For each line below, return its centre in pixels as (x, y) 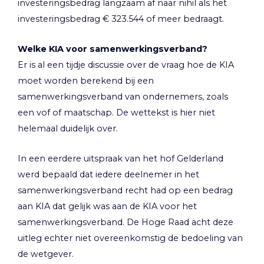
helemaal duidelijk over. (68, 129)
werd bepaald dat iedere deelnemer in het (108, 175)
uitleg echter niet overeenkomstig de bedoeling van (130, 238)
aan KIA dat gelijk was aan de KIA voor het (107, 207)
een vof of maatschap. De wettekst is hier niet (116, 113)
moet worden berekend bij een (86, 81)
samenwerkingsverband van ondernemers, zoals (123, 97)
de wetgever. (46, 254)
